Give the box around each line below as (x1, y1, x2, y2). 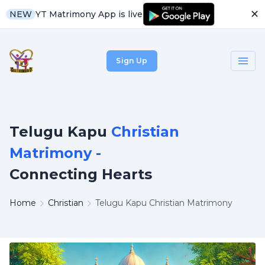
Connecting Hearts (9, 166, 152, 183)
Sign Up (116, 56, 148, 65)
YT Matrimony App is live (35, 8, 143, 20)
